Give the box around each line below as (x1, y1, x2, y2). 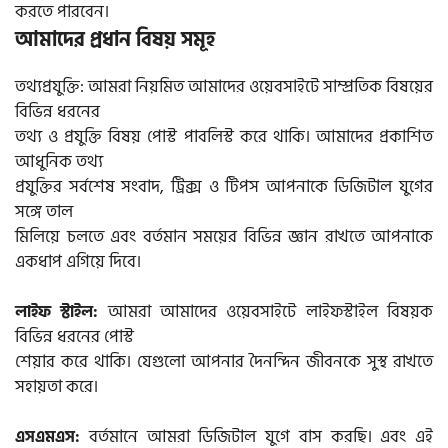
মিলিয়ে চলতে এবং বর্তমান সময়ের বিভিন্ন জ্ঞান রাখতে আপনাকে (15, 222, 433, 251)
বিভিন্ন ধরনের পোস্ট (15, 322, 134, 351)
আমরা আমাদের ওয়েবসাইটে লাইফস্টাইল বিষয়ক (98, 297, 434, 326)
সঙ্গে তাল (15, 197, 73, 226)
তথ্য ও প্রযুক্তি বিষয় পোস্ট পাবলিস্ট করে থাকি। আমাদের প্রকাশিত (15, 122, 433, 151)
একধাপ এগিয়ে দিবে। (15, 247, 141, 276)
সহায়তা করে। (15, 372, 98, 401)
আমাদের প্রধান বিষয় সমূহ (15, 23, 215, 56)
